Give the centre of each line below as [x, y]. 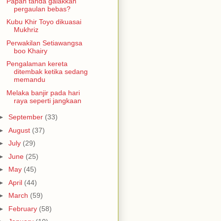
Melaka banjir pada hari [43, 92]
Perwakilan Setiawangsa [44, 43]
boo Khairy [30, 51]
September [26, 117]
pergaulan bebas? [42, 9]
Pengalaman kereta [37, 64]
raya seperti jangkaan [47, 100]
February [23, 208]
